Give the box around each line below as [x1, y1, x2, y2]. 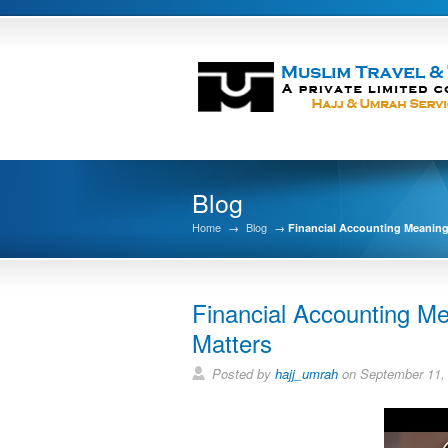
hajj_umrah [275, 364, 338, 383]
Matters [192, 325, 272, 360]
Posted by [212, 364, 275, 383]
